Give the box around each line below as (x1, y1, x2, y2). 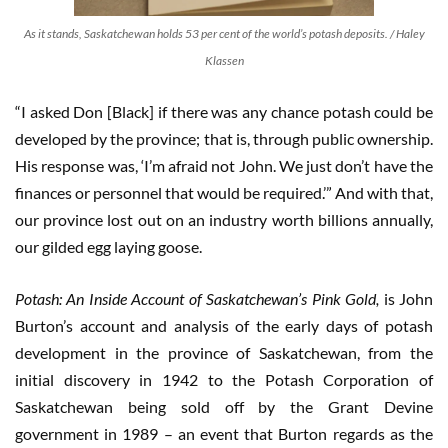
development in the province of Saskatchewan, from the (15, 343, 433, 363)
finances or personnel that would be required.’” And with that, (15, 183, 433, 203)
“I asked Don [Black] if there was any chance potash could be (15, 102, 433, 122)
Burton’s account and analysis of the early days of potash (15, 316, 433, 336)
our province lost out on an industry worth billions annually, (15, 210, 433, 230)
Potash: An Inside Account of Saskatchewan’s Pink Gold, (15, 289, 380, 309)
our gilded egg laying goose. (15, 237, 202, 257)
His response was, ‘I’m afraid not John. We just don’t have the (15, 156, 433, 176)
